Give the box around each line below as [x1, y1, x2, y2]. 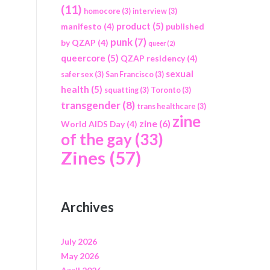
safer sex [60, 70, 93, 80]
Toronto [150, 86, 181, 95]
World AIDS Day [60, 119, 125, 130]
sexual [165, 68, 193, 80]
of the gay [60, 130, 132, 149]
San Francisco [105, 70, 154, 80]
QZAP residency [120, 53, 185, 64]
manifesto [60, 21, 102, 32]
